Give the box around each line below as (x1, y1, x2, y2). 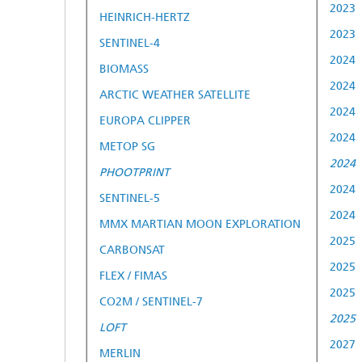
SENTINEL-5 (99, 191, 160, 205)
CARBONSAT (99, 242, 165, 257)
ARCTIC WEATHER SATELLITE (99, 87, 250, 102)
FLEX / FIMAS (99, 268, 167, 283)
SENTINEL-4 (99, 36, 160, 50)
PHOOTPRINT (99, 165, 170, 179)
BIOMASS (99, 61, 152, 76)
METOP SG (99, 139, 155, 154)
